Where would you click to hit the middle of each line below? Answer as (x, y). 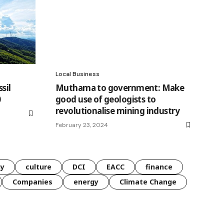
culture (38, 166)
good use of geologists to (106, 99)
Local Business (77, 74)
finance (159, 166)
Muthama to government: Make (120, 87)
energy (86, 181)
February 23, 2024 (82, 125)
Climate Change (148, 181)
